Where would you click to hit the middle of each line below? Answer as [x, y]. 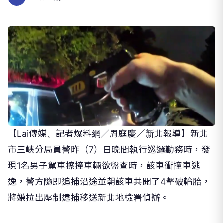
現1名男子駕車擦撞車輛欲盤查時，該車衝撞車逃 [104, 166]
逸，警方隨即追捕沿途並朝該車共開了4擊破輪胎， [109, 181]
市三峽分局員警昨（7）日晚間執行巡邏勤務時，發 [109, 150]
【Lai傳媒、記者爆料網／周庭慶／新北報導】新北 [108, 134]
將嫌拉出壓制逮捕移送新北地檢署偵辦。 [89, 197]
